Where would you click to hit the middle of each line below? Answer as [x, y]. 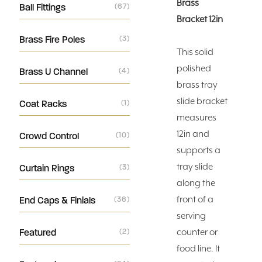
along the [196, 183]
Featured [38, 232]
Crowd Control [49, 136]
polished [194, 68]
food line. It [199, 249]
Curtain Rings [47, 168]
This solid [195, 52]
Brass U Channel [54, 72]
